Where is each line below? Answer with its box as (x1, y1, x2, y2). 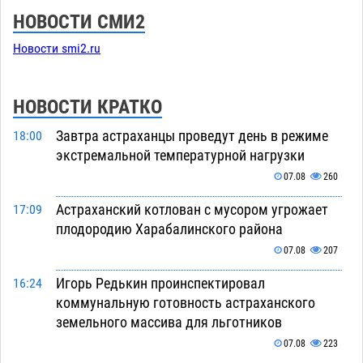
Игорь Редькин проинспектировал (55, 274, 265, 292)
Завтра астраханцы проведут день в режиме (55, 126, 328, 144)
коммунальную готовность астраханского (55, 293, 315, 311)
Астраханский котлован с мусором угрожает (55, 200, 328, 218)
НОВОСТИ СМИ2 (13, 10, 145, 33)
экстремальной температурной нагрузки (55, 146, 305, 164)
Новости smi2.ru (13, 41, 100, 56)
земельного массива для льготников (55, 313, 282, 331)
